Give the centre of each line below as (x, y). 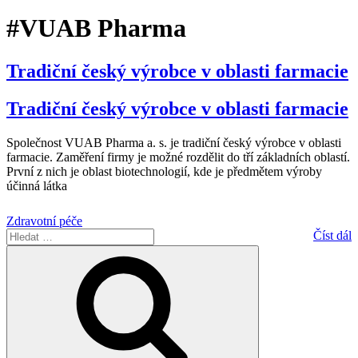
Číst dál (332, 235)
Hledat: (24, 234)
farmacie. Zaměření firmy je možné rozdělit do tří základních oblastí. (178, 157)
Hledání (269, 253)
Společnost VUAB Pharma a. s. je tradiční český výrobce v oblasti (174, 142)
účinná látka (37, 185)
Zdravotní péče (44, 221)
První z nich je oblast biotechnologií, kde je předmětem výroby (164, 171)
